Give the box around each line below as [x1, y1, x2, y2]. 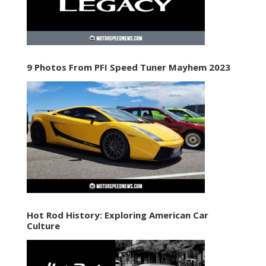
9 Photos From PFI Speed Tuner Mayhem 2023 [26, 61, 233, 73]
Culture [26, 219, 62, 232]
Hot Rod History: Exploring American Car [26, 208, 208, 221]
